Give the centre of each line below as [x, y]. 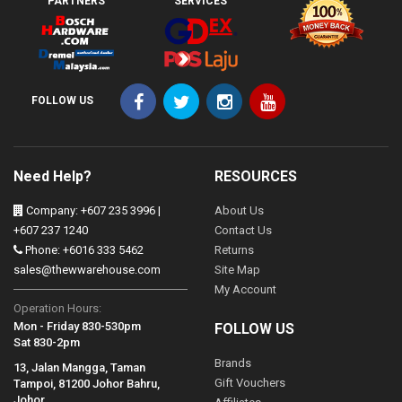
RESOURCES [256, 177]
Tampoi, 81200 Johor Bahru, [87, 384]
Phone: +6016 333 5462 [83, 250]
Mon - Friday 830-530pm [77, 327]
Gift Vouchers [250, 383]
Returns [234, 250]
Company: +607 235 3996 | [92, 211]
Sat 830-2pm [47, 343]
